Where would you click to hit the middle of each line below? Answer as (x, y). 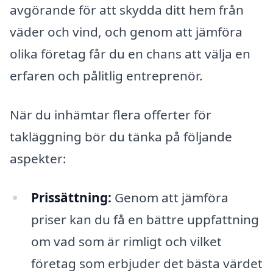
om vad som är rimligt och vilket (126, 241)
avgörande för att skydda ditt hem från (127, 10)
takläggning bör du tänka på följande (121, 136)
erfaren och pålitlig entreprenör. (106, 76)
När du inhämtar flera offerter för (111, 114)
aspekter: (38, 158)
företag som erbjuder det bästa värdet (147, 263)
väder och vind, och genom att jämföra (126, 32)
